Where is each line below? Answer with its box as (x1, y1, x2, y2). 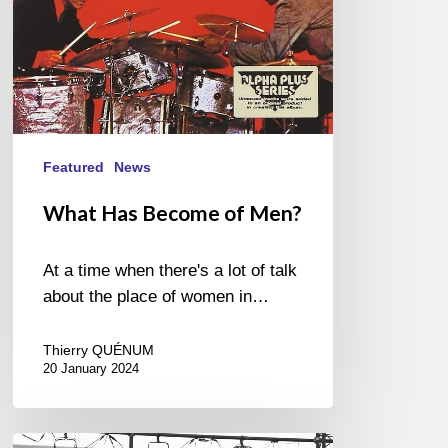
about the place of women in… (43, 287, 270, 307)
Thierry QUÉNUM (43, 342, 155, 359)
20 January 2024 (43, 361, 140, 377)
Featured (43, 159, 105, 176)
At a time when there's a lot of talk (43, 261, 298, 281)
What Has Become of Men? (43, 200, 303, 226)
